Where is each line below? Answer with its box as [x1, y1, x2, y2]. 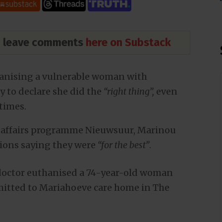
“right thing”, [104, 85, 154, 97]
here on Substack [86, 36, 171, 50]
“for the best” [98, 139, 149, 151]
